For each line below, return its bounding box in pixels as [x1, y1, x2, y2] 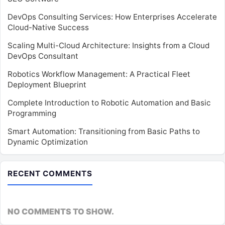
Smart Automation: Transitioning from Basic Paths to [8, 126, 200, 136]
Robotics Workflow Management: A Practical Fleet [8, 69, 190, 79]
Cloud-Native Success [8, 22, 89, 32]
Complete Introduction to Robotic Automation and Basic [8, 97, 211, 107]
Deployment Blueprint [8, 79, 86, 89]
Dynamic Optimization [8, 137, 88, 147]
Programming [8, 108, 56, 118]
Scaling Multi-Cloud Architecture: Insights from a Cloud [8, 40, 209, 50]
